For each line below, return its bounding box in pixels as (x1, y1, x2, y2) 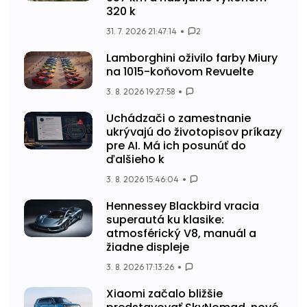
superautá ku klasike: (106, 211, 224, 228)
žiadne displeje (106, 238, 189, 255)
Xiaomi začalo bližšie (106, 285, 223, 302)
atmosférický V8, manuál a (106, 225, 256, 241)
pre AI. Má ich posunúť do (106, 137, 246, 153)
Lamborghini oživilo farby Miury (106, 49, 278, 66)
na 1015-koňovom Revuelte (106, 63, 254, 79)
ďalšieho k (106, 151, 164, 167)
